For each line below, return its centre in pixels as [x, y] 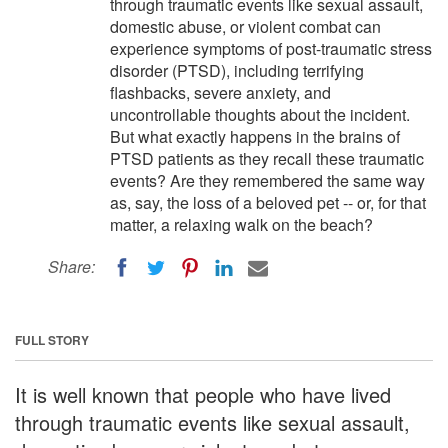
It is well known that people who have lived [203, 394]
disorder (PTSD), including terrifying [237, 70]
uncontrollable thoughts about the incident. [260, 114]
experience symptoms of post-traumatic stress [271, 48]
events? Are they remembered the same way [267, 180]
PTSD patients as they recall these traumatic [267, 158]
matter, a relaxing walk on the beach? [241, 224]
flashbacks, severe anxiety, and [220, 92]
